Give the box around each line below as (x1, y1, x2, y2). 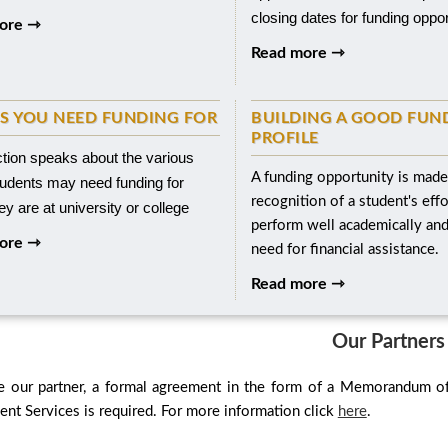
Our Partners (332, 331, 445, 352)
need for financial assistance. (251, 241, 440, 257)
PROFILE (251, 129, 319, 146)
